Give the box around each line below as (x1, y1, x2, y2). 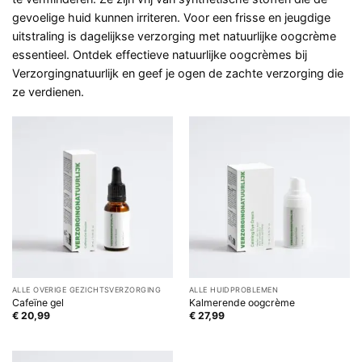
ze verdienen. (12, 85, 84, 99)
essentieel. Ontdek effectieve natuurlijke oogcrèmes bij (12, 48, 307, 62)
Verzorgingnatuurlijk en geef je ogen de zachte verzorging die (12, 66, 343, 81)
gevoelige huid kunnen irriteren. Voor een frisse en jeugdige (12, 11, 330, 25)
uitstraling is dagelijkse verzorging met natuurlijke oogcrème (12, 29, 336, 44)
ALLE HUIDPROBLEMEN (188, 284, 279, 294)
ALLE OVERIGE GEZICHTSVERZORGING (11, 284, 162, 294)
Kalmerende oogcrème (188, 297, 295, 309)
